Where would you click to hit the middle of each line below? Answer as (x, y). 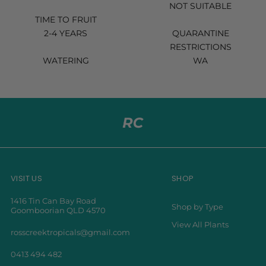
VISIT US (26, 179)
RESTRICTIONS (200, 47)
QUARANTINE (200, 33)
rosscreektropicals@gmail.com (70, 232)
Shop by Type (197, 207)
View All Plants (200, 225)
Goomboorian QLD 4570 (58, 210)
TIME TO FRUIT (66, 19)
